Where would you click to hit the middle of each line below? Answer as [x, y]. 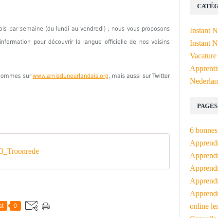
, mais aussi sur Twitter [139, 76]
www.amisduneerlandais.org [71, 76]
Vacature [203, 56]
